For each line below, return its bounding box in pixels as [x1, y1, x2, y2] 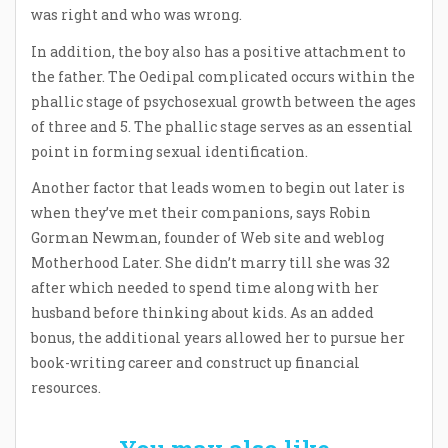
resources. [31, 377, 101, 397]
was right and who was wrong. [31, 5, 242, 25]
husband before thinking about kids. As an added [31, 302, 374, 322]
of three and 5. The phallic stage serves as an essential [31, 116, 413, 136]
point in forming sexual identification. [31, 141, 308, 161]
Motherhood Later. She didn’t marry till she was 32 [31, 252, 390, 272]
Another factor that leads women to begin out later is [31, 177, 405, 197]
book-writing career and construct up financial [31, 352, 360, 372]
